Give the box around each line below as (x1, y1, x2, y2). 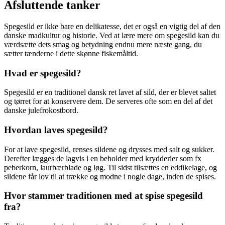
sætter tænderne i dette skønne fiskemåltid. (4, 49, 138, 58)
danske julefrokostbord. (4, 106, 78, 115)
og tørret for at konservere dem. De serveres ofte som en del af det (4, 97, 212, 106)
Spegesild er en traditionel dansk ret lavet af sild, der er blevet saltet (4, 88, 216, 97)
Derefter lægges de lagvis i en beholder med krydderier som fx (4, 154, 201, 163)
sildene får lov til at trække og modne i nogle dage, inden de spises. (4, 172, 216, 181)
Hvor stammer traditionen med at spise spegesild (4, 190, 203, 201)
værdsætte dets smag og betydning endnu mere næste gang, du (4, 40, 202, 49)
